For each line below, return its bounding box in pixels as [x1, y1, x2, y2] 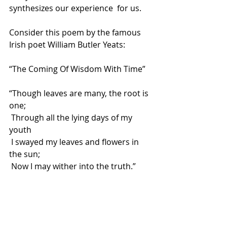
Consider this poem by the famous [9, 27, 143, 38]
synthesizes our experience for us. [9, 3, 141, 14]
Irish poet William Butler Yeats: [9, 39, 125, 50]
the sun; [9, 148, 40, 160]
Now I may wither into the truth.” [11, 161, 136, 172]
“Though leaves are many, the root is [9, 88, 150, 99]
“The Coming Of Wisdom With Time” [9, 63, 145, 74]
